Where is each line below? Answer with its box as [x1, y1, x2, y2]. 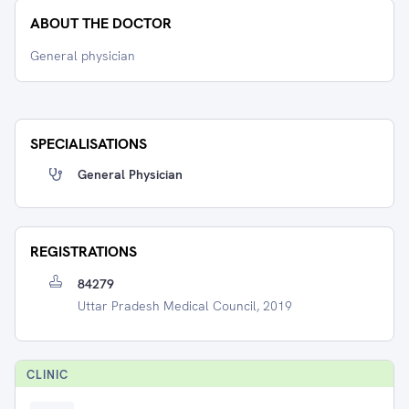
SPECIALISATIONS [30, 134, 147, 153]
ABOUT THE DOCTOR [30, 14, 172, 33]
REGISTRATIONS [30, 242, 137, 261]
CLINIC [26, 367, 68, 383]
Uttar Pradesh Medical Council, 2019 [78, 298, 292, 314]
